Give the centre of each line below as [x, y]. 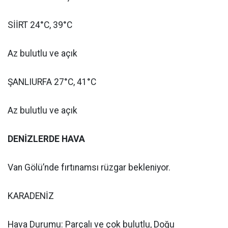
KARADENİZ [31, 196]
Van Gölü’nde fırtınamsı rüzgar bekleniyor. [89, 167]
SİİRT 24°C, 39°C [40, 25]
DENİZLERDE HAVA [46, 139]
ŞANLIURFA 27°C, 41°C [52, 82]
